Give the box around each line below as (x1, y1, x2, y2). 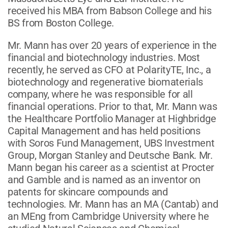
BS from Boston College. (8, 16, 115, 29)
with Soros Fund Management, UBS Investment (8, 136, 215, 149)
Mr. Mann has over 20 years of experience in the (8, 39, 217, 51)
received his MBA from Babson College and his (8, 4, 212, 17)
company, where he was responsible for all (8, 88, 193, 100)
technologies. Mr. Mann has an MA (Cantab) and (8, 197, 218, 210)
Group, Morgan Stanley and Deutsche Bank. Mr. (8, 149, 213, 161)
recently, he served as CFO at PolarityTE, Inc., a (8, 63, 211, 76)
